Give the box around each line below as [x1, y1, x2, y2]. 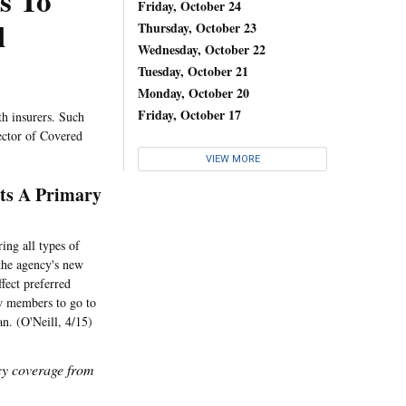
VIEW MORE [205, 153, 260, 166]
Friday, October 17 [138, 104, 241, 124]
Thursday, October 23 [138, 17, 256, 37]
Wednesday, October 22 [138, 39, 266, 59]
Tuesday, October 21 [138, 61, 248, 81]
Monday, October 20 [138, 82, 249, 102]
